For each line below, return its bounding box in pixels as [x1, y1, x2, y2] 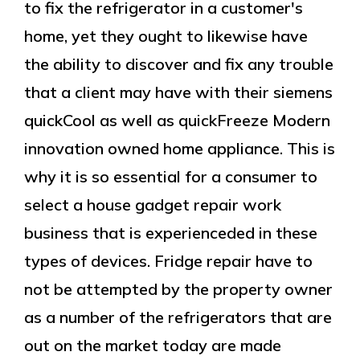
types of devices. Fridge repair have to [24, 251, 313, 271]
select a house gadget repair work [24, 194, 281, 215]
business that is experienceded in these [24, 223, 317, 243]
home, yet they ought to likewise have [24, 26, 308, 46]
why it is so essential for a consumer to [24, 166, 317, 186]
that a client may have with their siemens [24, 82, 333, 102]
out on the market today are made [24, 335, 281, 355]
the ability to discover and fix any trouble [24, 54, 333, 74]
